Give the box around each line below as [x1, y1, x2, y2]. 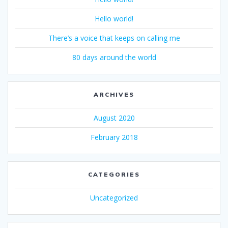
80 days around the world [72, 52, 156, 62]
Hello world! [95, 13, 133, 23]
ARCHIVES [93, 90, 135, 98]
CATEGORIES [88, 170, 140, 178]
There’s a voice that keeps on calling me [48, 33, 180, 43]
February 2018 [90, 132, 138, 142]
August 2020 [93, 112, 135, 123]
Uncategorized [90, 192, 138, 203]
